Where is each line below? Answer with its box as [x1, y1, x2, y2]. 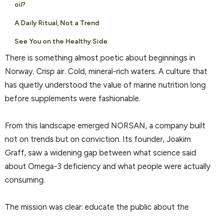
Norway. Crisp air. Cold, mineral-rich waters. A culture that [5, 66, 207, 76]
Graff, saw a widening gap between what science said [5, 147, 196, 157]
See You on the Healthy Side [15, 37, 108, 46]
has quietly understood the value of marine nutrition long [5, 79, 206, 90]
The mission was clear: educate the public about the [5, 201, 189, 212]
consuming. [5, 174, 45, 185]
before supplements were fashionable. [5, 93, 140, 103]
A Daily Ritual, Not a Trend [15, 18, 99, 27]
